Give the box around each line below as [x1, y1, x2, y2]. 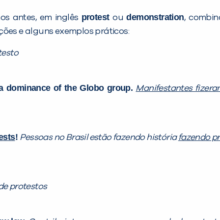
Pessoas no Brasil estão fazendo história [20, 133, 178, 142]
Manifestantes [136, 84, 195, 93]
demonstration [126, 12, 184, 23]
